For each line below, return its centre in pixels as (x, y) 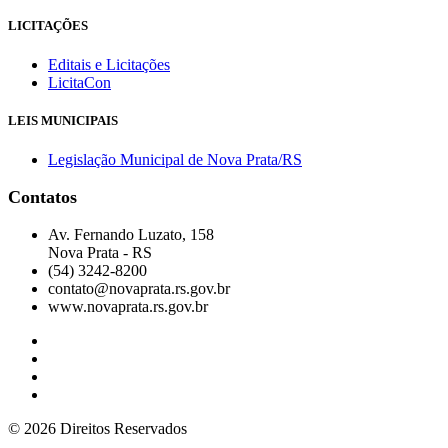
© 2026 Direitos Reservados (97, 429)
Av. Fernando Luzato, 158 (131, 235)
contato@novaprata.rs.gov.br (139, 289)
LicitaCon (79, 82)
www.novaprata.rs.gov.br (128, 307)
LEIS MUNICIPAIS (63, 121)
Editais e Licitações (109, 64)
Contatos (42, 197)
